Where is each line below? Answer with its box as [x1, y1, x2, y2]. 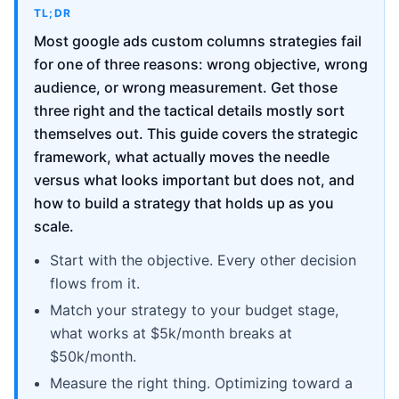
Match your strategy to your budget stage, [50, 300, 338, 319]
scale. [34, 216, 74, 235]
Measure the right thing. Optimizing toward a [50, 373, 353, 392]
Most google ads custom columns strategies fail [34, 31, 362, 50]
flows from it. [50, 273, 140, 292]
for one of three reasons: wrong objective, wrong [34, 54, 368, 73]
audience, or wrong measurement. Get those [34, 77, 338, 96]
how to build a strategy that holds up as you [34, 193, 334, 212]
